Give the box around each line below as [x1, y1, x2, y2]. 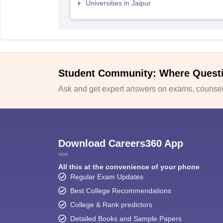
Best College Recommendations [70, 186, 171, 195]
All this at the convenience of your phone [58, 162, 200, 171]
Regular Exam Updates [70, 172, 143, 181]
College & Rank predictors [70, 200, 152, 209]
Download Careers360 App [58, 137, 183, 149]
